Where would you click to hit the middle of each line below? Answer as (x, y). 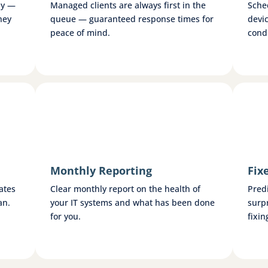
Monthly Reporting (101, 170)
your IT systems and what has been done (133, 202)
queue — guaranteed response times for (132, 19)
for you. (66, 216)
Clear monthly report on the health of (126, 188)
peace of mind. (80, 32)
